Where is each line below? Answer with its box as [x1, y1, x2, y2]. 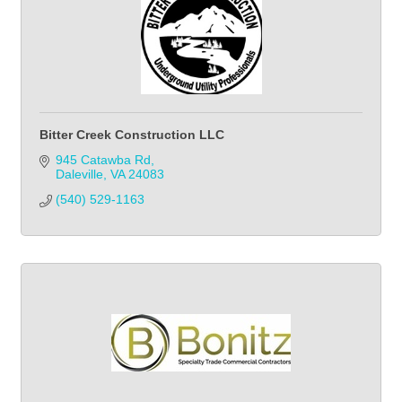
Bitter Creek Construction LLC [39, 127, 224, 142]
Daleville [55, 167, 103, 181]
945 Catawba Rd [55, 153, 151, 167]
